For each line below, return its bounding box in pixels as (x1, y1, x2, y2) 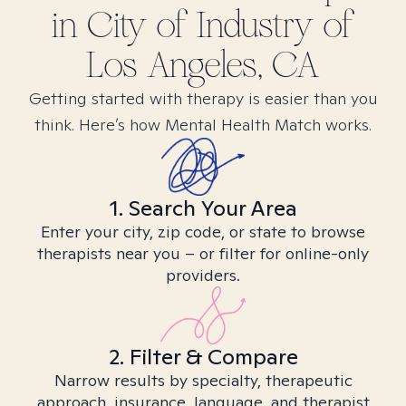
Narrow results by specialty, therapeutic (53, 370, 353, 391)
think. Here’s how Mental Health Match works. (34, 114, 372, 135)
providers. (166, 265, 240, 285)
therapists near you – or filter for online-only (37, 243, 369, 264)
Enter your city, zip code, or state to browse (41, 221, 365, 242)
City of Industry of (87, 4, 354, 47)
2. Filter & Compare (108, 343, 298, 371)
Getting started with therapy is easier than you (28, 88, 378, 109)
